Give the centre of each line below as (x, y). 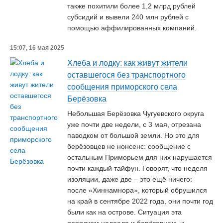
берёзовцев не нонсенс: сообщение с (129, 146)
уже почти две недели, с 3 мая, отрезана (134, 124)
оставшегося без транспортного (126, 75)
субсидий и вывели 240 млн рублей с (128, 17)
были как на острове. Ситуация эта (124, 212)
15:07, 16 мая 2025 (37, 48)
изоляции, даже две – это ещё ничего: (130, 179)
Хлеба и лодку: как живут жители (127, 63)
